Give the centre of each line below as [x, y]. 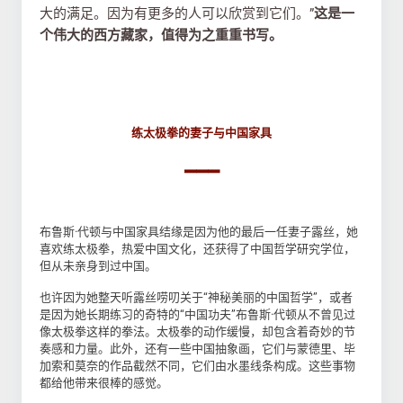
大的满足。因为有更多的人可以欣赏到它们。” [177, 13]
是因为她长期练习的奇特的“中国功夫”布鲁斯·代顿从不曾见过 [197, 314]
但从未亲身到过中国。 [98, 266]
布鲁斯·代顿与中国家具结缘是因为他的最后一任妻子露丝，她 [199, 232]
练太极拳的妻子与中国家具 [201, 133]
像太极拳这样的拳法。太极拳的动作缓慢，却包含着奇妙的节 [197, 331]
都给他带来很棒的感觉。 [104, 383]
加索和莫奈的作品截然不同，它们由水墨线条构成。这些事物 [197, 366]
